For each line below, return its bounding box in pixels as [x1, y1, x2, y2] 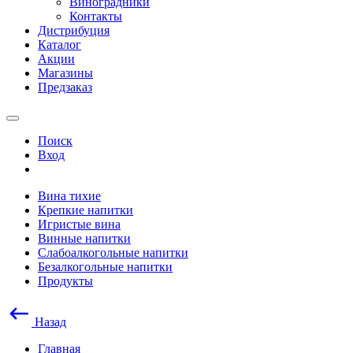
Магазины [38, 66, 93, 80]
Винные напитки [38, 232, 131, 245]
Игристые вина [38, 217, 121, 231]
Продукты [38, 274, 93, 288]
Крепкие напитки [38, 203, 133, 217]
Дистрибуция [38, 24, 110, 37]
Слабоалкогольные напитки [38, 246, 188, 259]
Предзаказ [38, 80, 92, 94]
